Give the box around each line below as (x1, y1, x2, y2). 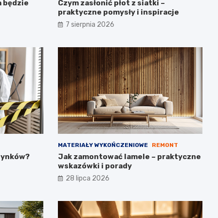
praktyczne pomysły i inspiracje (57, 7, 179, 17)
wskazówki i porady (57, 162, 132, 171)
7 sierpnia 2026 (65, 20, 114, 29)
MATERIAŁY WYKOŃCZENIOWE (57, 142, 148, 149)
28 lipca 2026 (65, 174, 109, 183)
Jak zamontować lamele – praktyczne (57, 152, 201, 162)
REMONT (151, 142, 178, 149)
